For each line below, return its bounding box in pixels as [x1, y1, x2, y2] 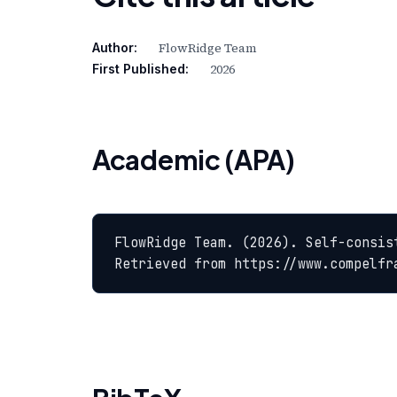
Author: [92, 40, 137, 56]
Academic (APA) [92, 143, 295, 177]
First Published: [92, 61, 189, 77]
